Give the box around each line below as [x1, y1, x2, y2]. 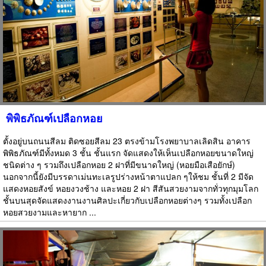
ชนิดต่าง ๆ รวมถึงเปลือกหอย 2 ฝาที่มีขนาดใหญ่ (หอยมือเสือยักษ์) [3, 159, 235, 171]
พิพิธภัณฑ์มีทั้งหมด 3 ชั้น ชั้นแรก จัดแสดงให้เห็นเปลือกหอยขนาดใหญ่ [3, 147, 254, 159]
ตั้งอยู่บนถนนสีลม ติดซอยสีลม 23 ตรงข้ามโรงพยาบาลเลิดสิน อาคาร [3, 135, 251, 147]
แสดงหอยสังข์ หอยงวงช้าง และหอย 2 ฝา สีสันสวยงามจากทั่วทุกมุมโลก [3, 182, 258, 195]
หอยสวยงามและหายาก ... [3, 206, 96, 218]
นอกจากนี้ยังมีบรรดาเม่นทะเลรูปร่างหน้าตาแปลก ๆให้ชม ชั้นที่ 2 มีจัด [3, 170, 254, 183]
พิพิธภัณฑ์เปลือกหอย [6, 110, 103, 126]
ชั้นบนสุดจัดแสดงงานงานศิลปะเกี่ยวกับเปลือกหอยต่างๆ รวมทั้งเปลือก [3, 194, 252, 207]
